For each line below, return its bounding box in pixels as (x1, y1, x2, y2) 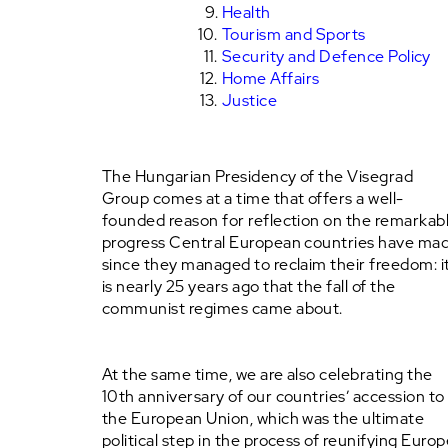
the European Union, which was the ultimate (102, 408, 425, 429)
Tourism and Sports (222, 24, 366, 45)
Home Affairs (222, 68, 320, 89)
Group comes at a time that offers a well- (102, 188, 404, 209)
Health (222, 2, 271, 23)
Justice (222, 90, 278, 111)
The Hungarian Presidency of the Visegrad (102, 166, 414, 187)
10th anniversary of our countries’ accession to (102, 386, 445, 407)
